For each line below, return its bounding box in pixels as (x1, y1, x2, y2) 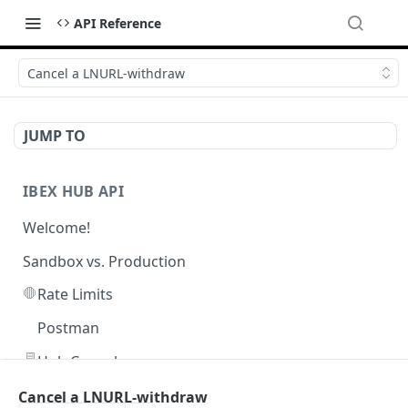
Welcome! (23, 217, 90, 238)
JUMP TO (24, 126, 86, 146)
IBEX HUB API (23, 181, 124, 201)
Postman (37, 318, 99, 339)
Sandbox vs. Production (23, 250, 186, 271)
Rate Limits (37, 284, 113, 305)
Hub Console (37, 351, 126, 372)
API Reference (74, 14, 161, 32)
